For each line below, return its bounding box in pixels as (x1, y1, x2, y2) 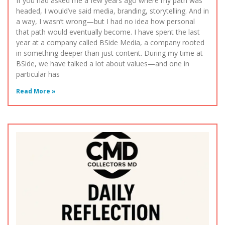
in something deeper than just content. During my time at (16, 48, 203, 58)
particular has (16, 69, 60, 79)
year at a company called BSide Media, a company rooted (16, 38, 204, 48)
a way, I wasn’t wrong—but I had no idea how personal (16, 17, 195, 27)
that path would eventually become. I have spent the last (16, 27, 200, 37)
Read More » (16, 87, 56, 96)
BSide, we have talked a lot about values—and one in (16, 59, 189, 69)
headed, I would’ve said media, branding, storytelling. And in (16, 6, 209, 16)
